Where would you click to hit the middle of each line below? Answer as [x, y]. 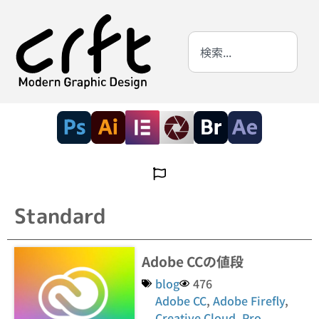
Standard [60, 216]
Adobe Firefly [249, 300]
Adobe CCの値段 [193, 261]
